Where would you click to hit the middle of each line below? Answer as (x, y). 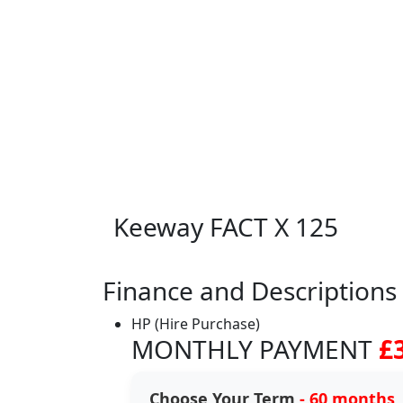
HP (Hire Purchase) (196, 324)
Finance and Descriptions (250, 291)
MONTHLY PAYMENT (255, 349)
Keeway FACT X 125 (226, 227)
